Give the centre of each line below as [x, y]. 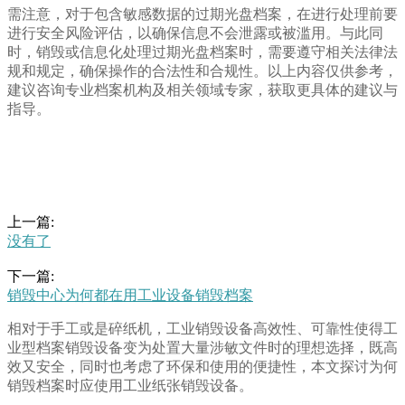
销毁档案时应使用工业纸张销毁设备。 [130, 386]
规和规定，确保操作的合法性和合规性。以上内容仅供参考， [202, 71]
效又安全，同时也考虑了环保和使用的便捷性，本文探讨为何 [202, 367]
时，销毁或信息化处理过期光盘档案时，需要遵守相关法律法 [202, 52]
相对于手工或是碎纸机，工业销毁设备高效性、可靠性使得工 [202, 329]
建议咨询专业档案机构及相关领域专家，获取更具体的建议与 [202, 90]
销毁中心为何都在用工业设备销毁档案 [130, 296]
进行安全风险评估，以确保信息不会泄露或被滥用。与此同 [195, 33]
